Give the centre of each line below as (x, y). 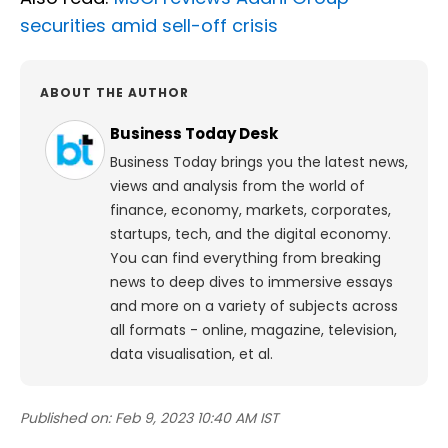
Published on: (65, 417)
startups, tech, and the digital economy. (250, 233)
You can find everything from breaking (245, 257)
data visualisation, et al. (191, 353)
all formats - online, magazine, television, (253, 329)
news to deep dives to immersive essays (251, 281)
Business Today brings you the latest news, (259, 161)
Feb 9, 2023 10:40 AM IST (197, 417)
